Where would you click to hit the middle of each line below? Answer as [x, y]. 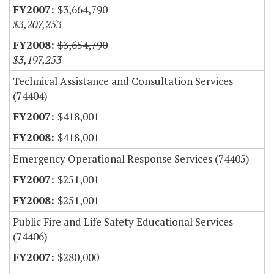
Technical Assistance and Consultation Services [123, 81]
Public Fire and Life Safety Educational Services [123, 222]
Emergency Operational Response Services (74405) [131, 159]
